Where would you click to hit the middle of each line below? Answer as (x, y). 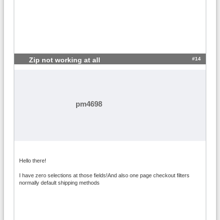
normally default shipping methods (59, 182)
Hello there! (33, 160)
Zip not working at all (65, 60)
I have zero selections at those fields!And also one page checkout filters (104, 175)
